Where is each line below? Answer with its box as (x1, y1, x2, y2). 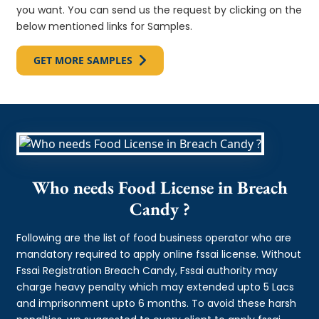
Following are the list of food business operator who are (16, 230, 292, 245)
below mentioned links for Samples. (16, 19, 193, 33)
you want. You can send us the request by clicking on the (16, 2, 303, 17)
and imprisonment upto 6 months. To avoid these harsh (16, 296, 297, 310)
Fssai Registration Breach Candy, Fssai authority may (16, 263, 278, 278)
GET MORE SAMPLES (33, 53, 133, 67)
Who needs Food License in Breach (31, 175, 288, 199)
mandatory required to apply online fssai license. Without (16, 246, 302, 261)
